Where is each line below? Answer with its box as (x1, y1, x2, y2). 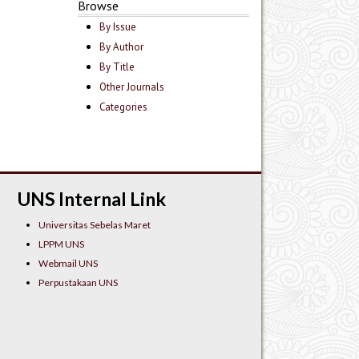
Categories (99, 100, 148, 115)
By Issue (99, 20, 137, 34)
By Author (99, 40, 144, 54)
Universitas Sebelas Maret (38, 219, 151, 232)
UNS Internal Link (18, 188, 167, 211)
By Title (99, 60, 135, 75)
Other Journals (99, 80, 165, 95)
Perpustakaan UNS (38, 276, 118, 289)
